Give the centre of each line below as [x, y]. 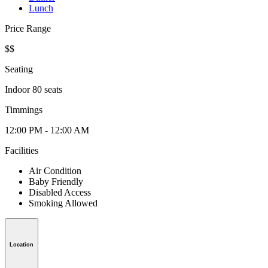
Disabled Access [60, 193]
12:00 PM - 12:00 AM [47, 130]
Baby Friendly [56, 182]
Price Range [28, 29]
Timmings [24, 110]
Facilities [22, 151]
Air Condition [55, 171]
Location [22, 244]
